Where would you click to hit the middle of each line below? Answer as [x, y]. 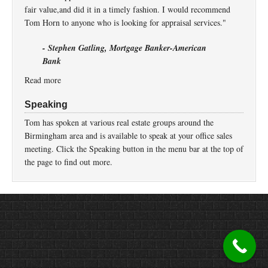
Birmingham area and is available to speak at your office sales [128, 136]
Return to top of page [134, 206]
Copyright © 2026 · [48, 220]
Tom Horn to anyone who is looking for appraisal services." [125, 23]
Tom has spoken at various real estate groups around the [119, 123]
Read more [43, 80]
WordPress [207, 220]
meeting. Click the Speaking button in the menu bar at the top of [134, 149]
